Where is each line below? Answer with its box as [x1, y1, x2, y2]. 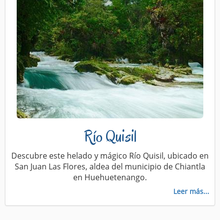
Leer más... [173, 186, 209, 196]
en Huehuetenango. [73, 171, 147, 183]
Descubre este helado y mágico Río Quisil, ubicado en [11, 150, 209, 161]
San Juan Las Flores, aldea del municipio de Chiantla [15, 161, 205, 172]
